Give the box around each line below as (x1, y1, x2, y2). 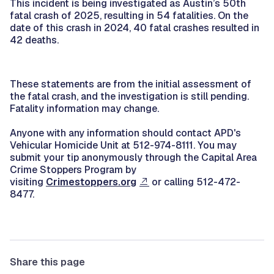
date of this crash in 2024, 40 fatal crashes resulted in (10, 21, 259, 34)
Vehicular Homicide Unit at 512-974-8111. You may (10, 138, 237, 152)
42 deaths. (10, 33, 59, 46)
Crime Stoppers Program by (10, 163, 136, 176)
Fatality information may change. (10, 102, 159, 115)
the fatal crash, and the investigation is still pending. (10, 89, 249, 103)
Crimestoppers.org (46, 175, 136, 188)
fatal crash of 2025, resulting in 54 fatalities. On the (10, 9, 248, 22)
